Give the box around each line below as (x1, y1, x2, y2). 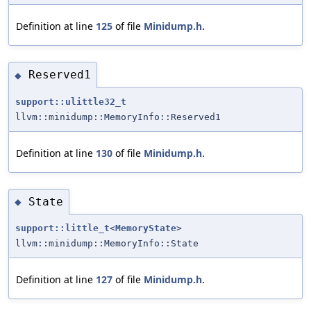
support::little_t (15, 223, 110, 234)
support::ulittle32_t (15, 96, 126, 107)
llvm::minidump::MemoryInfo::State (15, 238, 199, 249)
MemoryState (115, 223, 176, 234)
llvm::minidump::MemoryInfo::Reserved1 (15, 111, 221, 122)
